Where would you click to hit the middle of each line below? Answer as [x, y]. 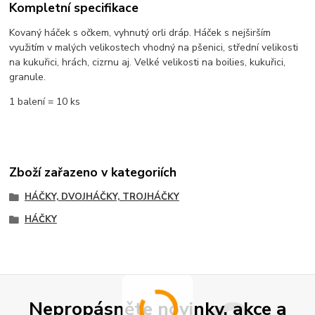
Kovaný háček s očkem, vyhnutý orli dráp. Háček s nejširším [140, 33]
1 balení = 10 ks [45, 102]
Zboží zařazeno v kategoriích [93, 172]
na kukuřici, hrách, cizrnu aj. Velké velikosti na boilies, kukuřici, [148, 63]
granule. [29, 77]
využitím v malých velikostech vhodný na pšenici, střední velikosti [154, 48]
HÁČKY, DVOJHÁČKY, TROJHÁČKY [102, 197]
